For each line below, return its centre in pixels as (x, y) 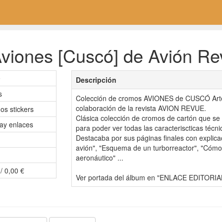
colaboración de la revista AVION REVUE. (141, 108)
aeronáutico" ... (100, 157)
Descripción (96, 80)
